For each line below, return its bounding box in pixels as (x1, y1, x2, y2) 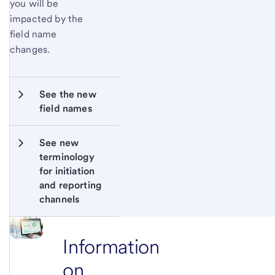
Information (63, 234, 160, 258)
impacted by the (10, 12, 83, 25)
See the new (39, 88, 96, 100)
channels (39, 193, 80, 205)
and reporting (39, 179, 102, 191)
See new (39, 136, 79, 149)
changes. (10, 43, 50, 55)
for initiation (39, 165, 95, 177)
